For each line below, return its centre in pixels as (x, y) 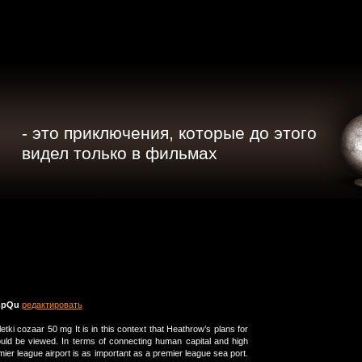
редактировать (52, 305)
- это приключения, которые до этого (169, 133)
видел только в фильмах (120, 153)
